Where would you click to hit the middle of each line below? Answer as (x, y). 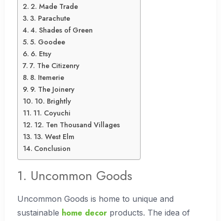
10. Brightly (53, 101)
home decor (84, 213)
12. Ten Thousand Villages (77, 125)
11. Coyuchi (52, 113)
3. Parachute (50, 18)
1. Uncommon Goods (75, 176)
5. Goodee (47, 42)
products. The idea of (148, 213)
